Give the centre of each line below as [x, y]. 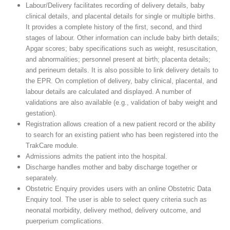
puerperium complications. [64, 221]
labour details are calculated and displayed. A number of [108, 91]
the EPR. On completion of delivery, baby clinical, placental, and [121, 81]
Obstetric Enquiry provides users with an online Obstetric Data [118, 188]
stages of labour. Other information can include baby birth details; [122, 37]
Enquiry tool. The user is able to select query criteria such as [116, 199]
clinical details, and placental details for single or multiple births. [120, 16]
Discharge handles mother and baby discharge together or [111, 167]
